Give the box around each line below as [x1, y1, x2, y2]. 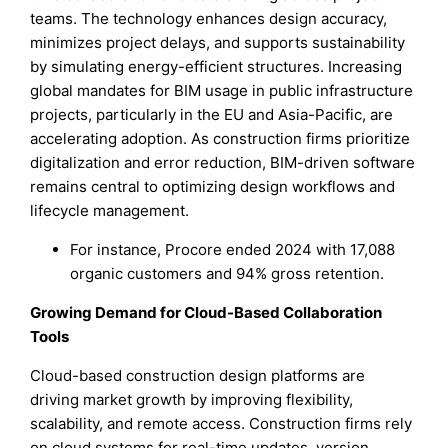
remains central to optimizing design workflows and [30, 176, 396, 196]
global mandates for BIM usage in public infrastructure [30, 80, 414, 100]
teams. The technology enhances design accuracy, [30, 8, 388, 28]
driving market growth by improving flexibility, [30, 389, 354, 409]
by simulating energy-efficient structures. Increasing [30, 56, 403, 76]
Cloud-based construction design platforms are [30, 365, 366, 385]
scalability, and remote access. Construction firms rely [30, 413, 413, 433]
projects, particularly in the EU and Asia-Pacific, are [30, 104, 394, 124]
